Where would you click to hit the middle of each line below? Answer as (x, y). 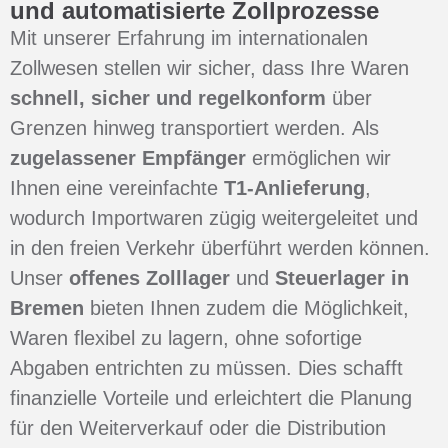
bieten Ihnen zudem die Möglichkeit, (249, 308)
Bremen (50, 308)
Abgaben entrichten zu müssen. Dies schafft (206, 368)
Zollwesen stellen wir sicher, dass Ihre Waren (209, 68)
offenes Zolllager (149, 278)
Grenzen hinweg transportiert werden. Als (194, 128)
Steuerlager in (342, 278)
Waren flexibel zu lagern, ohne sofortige (186, 338)
